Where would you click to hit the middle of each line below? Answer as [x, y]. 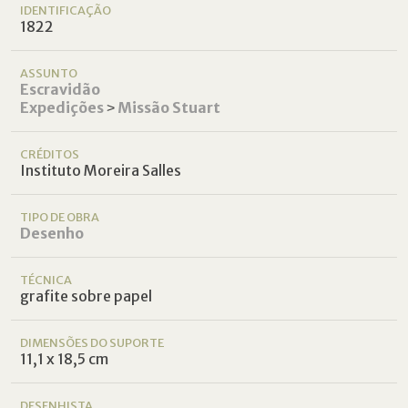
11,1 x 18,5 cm [65, 359]
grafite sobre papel [87, 296]
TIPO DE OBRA [60, 217]
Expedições [62, 108]
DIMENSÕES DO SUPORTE [92, 343]
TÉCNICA [46, 280]
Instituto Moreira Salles [101, 171]
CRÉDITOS [50, 154]
